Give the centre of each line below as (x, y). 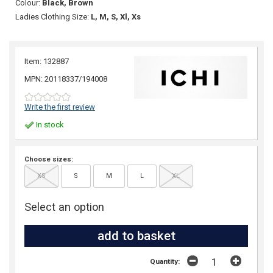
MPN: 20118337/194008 (66, 79)
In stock (49, 124)
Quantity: (165, 261)
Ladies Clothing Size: (53, 16)
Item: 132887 (47, 62)
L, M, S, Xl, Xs (116, 16)
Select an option (64, 207)
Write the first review (60, 107)
